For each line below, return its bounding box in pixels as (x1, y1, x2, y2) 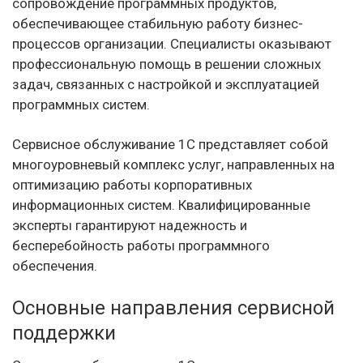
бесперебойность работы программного (12, 237, 270, 254)
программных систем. (12, 96, 150, 113)
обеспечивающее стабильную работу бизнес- (12, 15, 303, 32)
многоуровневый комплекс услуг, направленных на (12, 156, 335, 173)
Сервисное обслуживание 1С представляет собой (12, 136, 328, 152)
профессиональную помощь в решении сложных (12, 56, 321, 72)
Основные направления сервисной (12, 297, 335, 319)
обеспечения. (12, 258, 97, 274)
